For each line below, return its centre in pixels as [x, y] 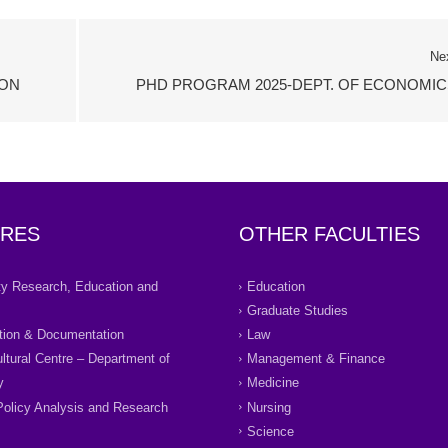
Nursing [269, 407]
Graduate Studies [297, 311]
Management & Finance [316, 359]
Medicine [273, 383]
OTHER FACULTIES [329, 234]
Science [270, 431]
